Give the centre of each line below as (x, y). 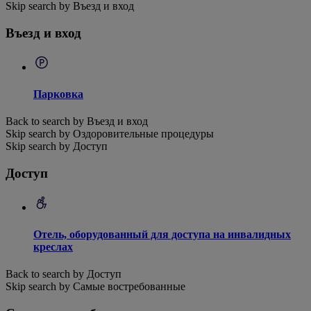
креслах (53, 246)
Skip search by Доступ (57, 146)
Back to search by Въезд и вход (77, 121)
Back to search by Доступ (64, 274)
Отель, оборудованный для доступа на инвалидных (162, 234)
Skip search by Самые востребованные (95, 287)
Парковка (58, 94)
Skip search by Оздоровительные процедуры (110, 134)
